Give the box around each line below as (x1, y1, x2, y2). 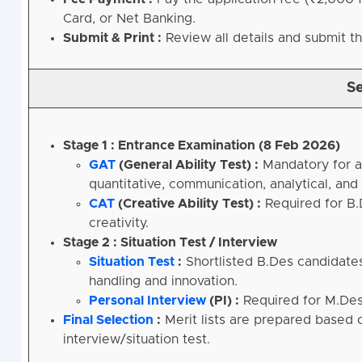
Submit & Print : (62, 32, 162, 45)
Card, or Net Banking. (62, 12, 196, 26)
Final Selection (62, 314, 154, 327)
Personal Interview (88, 294, 206, 308)
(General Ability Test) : (115, 158, 259, 172)
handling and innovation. (88, 275, 238, 288)
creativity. (88, 217, 149, 230)
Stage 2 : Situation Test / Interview (62, 236, 277, 250)
